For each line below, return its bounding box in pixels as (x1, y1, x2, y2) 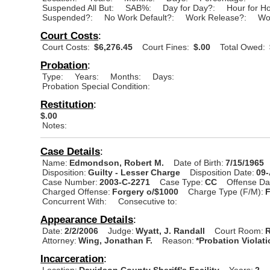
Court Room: (215, 225, 264, 236)
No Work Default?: (104, 12, 175, 22)
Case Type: (160, 177, 204, 187)
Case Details (40, 145, 101, 157)
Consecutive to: (118, 196, 178, 206)
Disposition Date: (190, 167, 255, 177)
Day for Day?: (163, 2, 216, 13)
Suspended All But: (42, 2, 115, 13)
